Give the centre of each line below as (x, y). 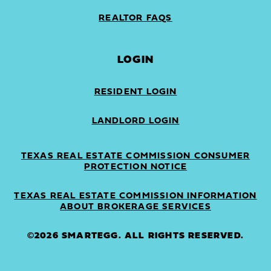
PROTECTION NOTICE (135, 167)
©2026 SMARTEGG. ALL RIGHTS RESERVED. (135, 236)
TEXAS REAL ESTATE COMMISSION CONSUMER (135, 156)
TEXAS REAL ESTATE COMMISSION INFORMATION (135, 196)
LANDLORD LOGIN (135, 121)
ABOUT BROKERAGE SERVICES (135, 207)
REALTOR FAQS (135, 18)
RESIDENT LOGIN (135, 92)
